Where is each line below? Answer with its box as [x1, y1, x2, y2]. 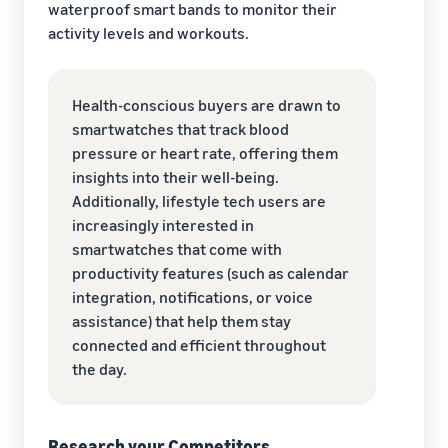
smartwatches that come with [72, 238, 282, 259]
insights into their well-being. [72, 166, 279, 187]
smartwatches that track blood [72, 118, 289, 139]
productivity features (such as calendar [72, 262, 349, 283]
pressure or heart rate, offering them [72, 142, 338, 163]
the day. [72, 358, 127, 379]
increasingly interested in [72, 214, 254, 235]
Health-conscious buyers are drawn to [72, 94, 341, 115]
